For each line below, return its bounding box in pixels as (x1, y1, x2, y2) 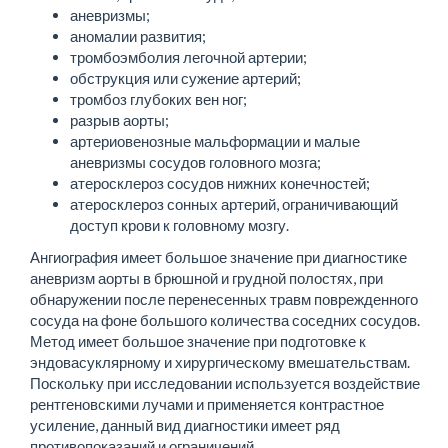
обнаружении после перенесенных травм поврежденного (30, 289, 418, 308)
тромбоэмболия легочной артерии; (70, 48, 307, 66)
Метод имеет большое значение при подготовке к (30, 331, 366, 350)
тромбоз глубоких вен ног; (70, 90, 247, 108)
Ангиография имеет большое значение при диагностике (30, 247, 407, 266)
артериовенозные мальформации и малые (70, 132, 360, 150)
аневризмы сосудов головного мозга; (70, 153, 321, 171)
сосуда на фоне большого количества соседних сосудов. (30, 310, 420, 329)
